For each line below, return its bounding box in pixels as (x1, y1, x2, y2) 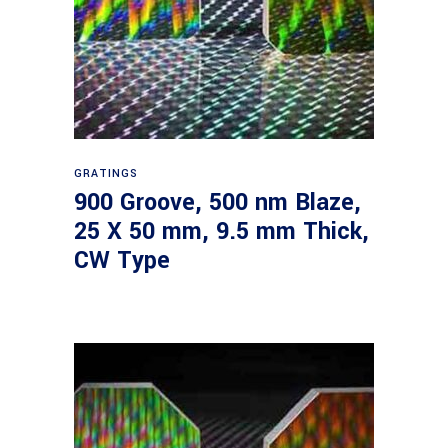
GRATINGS (74, 166, 139, 181)
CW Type (74, 244, 170, 277)
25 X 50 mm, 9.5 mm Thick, (74, 215, 369, 248)
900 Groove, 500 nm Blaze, (74, 186, 361, 219)
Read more (188, 153, 263, 175)
